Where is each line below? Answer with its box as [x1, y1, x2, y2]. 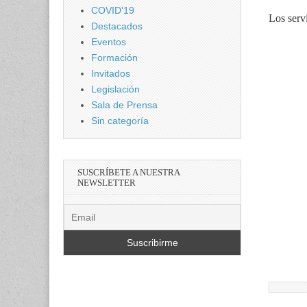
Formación [91, 52, 138, 63]
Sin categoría [91, 115, 149, 126]
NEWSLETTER [77, 177, 136, 188]
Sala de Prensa [91, 99, 158, 110]
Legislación [91, 84, 140, 95]
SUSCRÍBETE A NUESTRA [77, 167, 180, 177]
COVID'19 [91, 5, 134, 16]
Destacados [91, 21, 143, 32]
